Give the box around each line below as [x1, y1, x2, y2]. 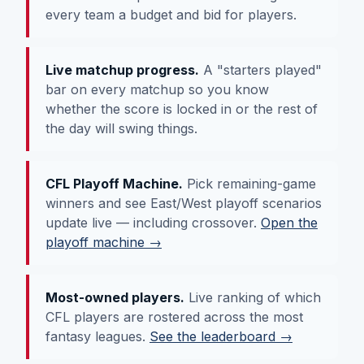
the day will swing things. [45, 119, 197, 136]
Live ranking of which [184, 288, 321, 305]
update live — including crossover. [45, 214, 261, 231]
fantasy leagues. [45, 327, 149, 344]
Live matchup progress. [45, 61, 199, 78]
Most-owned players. [45, 288, 184, 305]
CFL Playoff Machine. [45, 175, 183, 192]
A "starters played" [199, 61, 322, 78]
